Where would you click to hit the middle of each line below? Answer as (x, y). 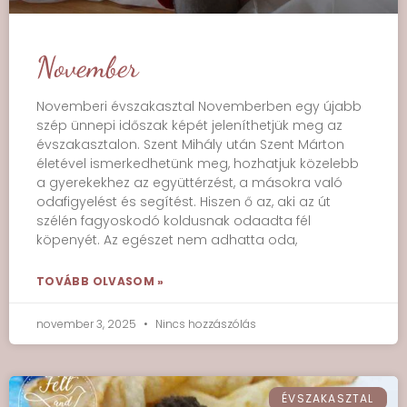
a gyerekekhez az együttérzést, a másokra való (189, 183)
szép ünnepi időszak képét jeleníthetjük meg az (189, 125)
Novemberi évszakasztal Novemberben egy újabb (199, 106)
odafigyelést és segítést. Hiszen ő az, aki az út (184, 202)
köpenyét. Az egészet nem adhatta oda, (167, 240)
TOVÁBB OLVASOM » (100, 281)
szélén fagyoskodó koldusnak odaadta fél (174, 221)
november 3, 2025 (88, 324)
